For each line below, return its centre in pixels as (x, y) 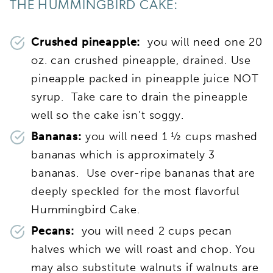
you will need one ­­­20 (202, 42)
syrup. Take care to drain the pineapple (140, 97)
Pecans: (53, 231)
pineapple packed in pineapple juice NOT (145, 78)
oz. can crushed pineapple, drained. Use (141, 60)
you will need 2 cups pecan (153, 231)
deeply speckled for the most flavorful (136, 191)
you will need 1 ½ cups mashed (170, 136)
